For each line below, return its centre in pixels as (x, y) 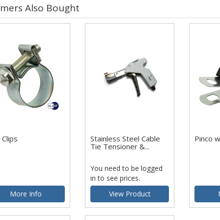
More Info (26, 194)
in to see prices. (115, 178)
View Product (130, 194)
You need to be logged (127, 168)
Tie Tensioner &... (120, 146)
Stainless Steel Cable (125, 138)
